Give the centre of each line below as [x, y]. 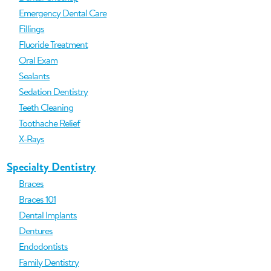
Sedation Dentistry [54, 91]
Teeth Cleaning [46, 107]
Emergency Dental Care [63, 13]
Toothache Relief [50, 123]
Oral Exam [38, 60]
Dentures [36, 230]
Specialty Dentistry [51, 167]
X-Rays [32, 139]
